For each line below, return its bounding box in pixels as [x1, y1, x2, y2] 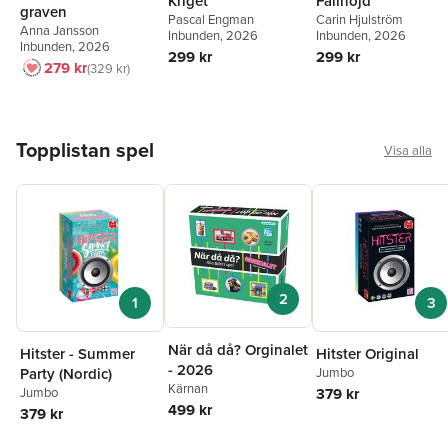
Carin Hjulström [316, 10, 403, 29]
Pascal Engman [168, 10, 254, 29]
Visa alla [384, 140, 432, 159]
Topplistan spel [16, 134, 154, 164]
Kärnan [168, 378, 208, 397]
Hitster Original [316, 342, 419, 364]
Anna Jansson [20, 20, 99, 39]
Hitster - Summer [20, 342, 135, 364]
